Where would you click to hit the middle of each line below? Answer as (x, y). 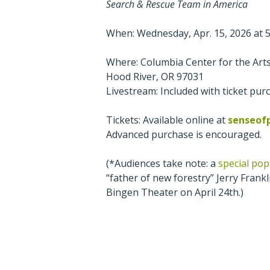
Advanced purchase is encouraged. (184, 135)
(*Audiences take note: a (162, 164)
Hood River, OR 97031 (155, 77)
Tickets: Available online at (167, 120)
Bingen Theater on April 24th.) (175, 193)
